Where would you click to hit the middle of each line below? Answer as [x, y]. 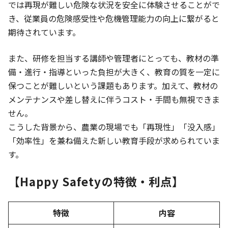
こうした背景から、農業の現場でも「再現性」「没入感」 [114, 126]
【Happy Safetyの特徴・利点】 [96, 181]
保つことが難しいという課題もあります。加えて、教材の [113, 85]
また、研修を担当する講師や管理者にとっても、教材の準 [113, 58]
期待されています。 [44, 32]
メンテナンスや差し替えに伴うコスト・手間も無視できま [114, 99]
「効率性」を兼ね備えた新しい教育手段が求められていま [114, 140]
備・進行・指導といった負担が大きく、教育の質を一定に [114, 72]
